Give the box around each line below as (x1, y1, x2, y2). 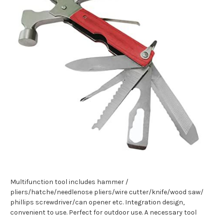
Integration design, (125, 198, 185, 207)
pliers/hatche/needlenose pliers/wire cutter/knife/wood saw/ (10, 188, 203, 197)
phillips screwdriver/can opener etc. (10, 198, 125, 207)
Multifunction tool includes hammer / (10, 178, 128, 186)
